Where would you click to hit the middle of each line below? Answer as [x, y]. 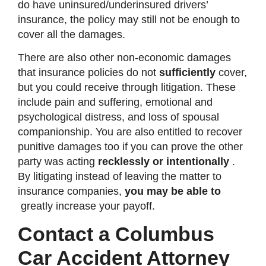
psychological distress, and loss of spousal [118, 117]
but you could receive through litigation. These [127, 88]
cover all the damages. [72, 34]
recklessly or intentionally [164, 162]
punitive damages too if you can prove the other [130, 147]
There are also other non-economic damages [124, 58]
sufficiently [187, 73]
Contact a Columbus [116, 234]
